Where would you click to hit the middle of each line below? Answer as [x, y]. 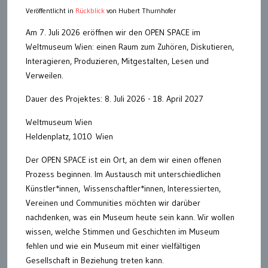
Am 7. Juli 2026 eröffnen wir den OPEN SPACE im [113, 32]
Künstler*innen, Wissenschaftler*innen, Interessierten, [123, 188]
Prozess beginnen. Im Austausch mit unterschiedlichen [123, 174]
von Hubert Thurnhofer [140, 10]
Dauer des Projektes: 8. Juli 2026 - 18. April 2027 [115, 98]
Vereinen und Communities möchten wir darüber [113, 202]
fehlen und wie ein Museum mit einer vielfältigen [113, 246]
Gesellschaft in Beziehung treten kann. [95, 260]
